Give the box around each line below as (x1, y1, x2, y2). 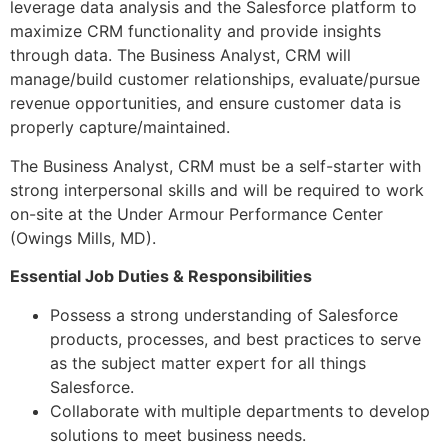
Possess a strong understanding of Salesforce (50, 304, 398, 325)
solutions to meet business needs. (50, 424, 306, 445)
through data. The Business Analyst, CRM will (10, 45, 351, 66)
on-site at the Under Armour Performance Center (10, 203, 383, 224)
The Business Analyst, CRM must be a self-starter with (10, 155, 421, 176)
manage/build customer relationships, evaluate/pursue (10, 69, 420, 90)
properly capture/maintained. (10, 117, 230, 138)
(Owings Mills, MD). (10, 227, 156, 248)
